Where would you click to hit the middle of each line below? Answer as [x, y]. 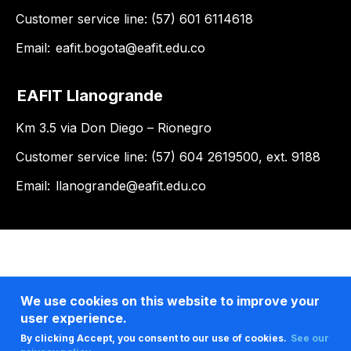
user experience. [73, 318]
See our [309, 338]
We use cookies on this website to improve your [170, 301]
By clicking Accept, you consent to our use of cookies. [154, 338]
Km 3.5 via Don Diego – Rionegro [114, 128]
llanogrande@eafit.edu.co [131, 186]
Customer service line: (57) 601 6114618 [134, 19]
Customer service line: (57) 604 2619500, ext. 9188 [168, 157]
